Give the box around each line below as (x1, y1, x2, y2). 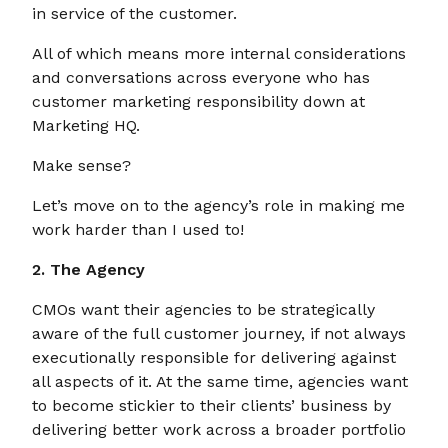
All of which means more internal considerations (32, 44, 406, 63)
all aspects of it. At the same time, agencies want (32, 372, 408, 391)
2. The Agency (32, 260, 150, 279)
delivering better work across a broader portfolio (32, 420, 406, 439)
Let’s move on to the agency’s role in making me (32, 196, 405, 215)
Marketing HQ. (32, 116, 140, 135)
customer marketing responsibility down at (32, 92, 365, 111)
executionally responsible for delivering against (32, 348, 396, 367)
